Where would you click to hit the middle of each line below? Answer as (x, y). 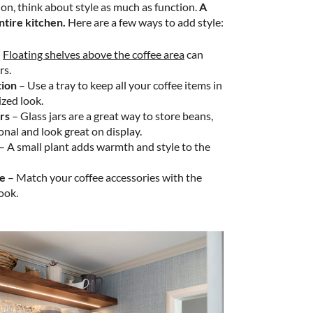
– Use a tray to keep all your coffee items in (119, 85)
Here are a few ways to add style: (145, 22)
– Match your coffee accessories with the (104, 177)
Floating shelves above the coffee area (94, 54)
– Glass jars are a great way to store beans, (111, 116)
